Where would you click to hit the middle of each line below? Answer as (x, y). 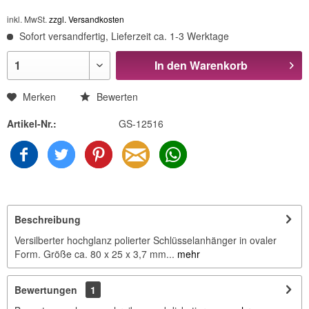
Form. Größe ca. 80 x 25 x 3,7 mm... (94, 254)
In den (170, 66)
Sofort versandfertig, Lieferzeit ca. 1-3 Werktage (123, 36)
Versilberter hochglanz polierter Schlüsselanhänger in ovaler (146, 240)
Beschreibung (48, 220)
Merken (39, 97)
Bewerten (116, 97)
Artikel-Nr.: (32, 124)
